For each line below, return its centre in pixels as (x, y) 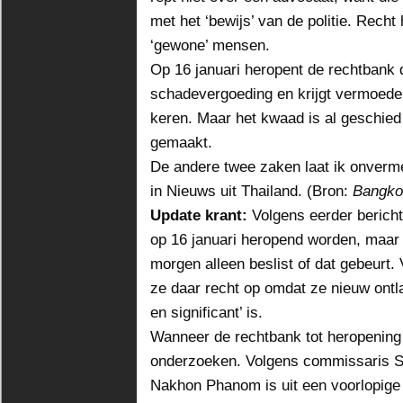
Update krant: (201, 215)
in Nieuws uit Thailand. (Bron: (251, 191)
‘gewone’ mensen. (210, 45)
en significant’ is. (206, 312)
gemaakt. (181, 142)
